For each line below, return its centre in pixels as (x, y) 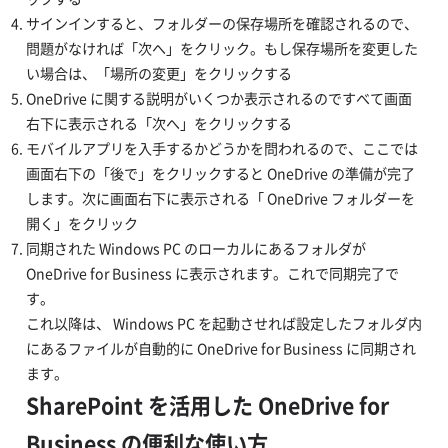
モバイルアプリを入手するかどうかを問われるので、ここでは (221, 149)
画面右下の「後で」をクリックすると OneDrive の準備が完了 (220, 174)
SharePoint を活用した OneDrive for (207, 405)
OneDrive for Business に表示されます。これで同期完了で (212, 274)
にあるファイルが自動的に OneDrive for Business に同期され (220, 349)
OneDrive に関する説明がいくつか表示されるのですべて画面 (218, 99)
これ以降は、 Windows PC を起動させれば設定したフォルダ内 (223, 324)
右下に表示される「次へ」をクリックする (158, 124)
